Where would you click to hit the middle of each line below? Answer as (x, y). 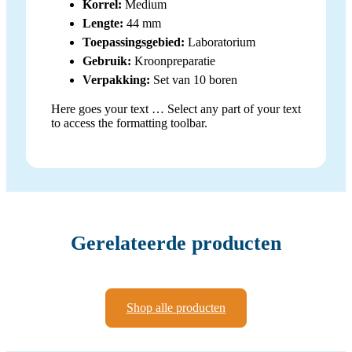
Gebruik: (107, 60)
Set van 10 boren (194, 79)
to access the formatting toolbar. (129, 123)
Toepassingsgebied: (134, 42)
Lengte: (103, 23)
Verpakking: (116, 79)
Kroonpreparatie (173, 60)
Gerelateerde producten (176, 244)
